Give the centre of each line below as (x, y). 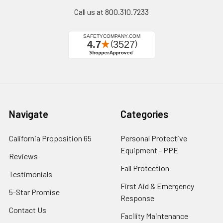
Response (137, 198)
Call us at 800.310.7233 (111, 11)
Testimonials (31, 174)
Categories (144, 114)
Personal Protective (154, 138)
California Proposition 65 (50, 138)
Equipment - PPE (149, 150)
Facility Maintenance (154, 216)
